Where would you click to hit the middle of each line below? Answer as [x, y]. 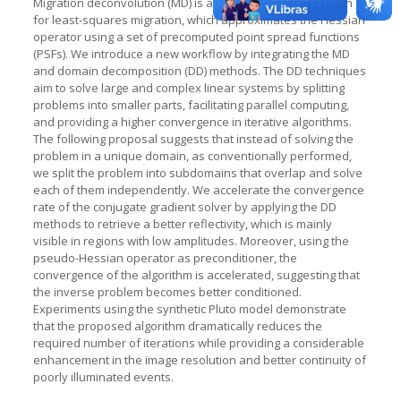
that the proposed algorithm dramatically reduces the [177, 325]
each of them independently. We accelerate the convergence [198, 189]
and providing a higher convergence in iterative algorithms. [192, 121]
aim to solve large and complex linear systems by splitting [188, 87]
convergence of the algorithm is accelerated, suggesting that [196, 274]
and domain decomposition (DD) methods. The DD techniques [199, 70]
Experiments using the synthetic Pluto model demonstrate [189, 308]
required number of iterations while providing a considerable [198, 342]
